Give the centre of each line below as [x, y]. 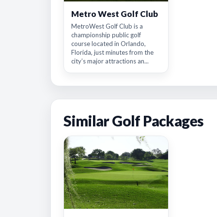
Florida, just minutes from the [112, 52]
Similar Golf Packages [134, 121]
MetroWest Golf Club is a [107, 26]
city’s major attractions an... [110, 61]
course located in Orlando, [108, 44]
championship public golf [106, 35]
